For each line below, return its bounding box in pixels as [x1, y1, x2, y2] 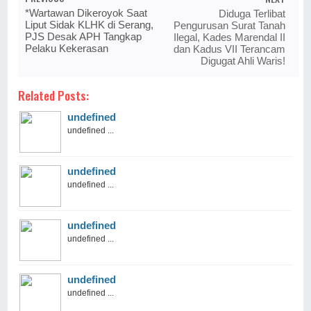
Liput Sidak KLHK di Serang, [25, 19, 154, 31]
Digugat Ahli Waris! [200, 55, 285, 67]
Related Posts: [18, 86, 90, 105]
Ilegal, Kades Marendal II [173, 31, 285, 44]
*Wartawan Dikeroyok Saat [25, 7, 148, 19]
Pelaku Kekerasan [25, 42, 109, 55]
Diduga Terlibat [218, 8, 285, 20]
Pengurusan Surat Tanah [173, 19, 285, 32]
